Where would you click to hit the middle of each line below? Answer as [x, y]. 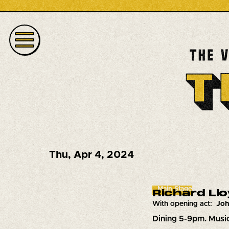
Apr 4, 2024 [104, 155]
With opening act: [184, 204]
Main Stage [174, 189]
